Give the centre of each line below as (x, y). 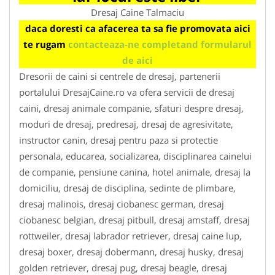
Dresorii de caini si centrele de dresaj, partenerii (120, 76)
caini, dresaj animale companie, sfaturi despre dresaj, (131, 108)
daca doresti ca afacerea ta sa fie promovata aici (137, 28)
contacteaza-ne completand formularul (160, 44)
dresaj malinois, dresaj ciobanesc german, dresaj (122, 203)
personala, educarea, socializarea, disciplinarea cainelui (135, 156)
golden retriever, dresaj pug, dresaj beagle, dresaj (123, 267)
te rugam (46, 44)
